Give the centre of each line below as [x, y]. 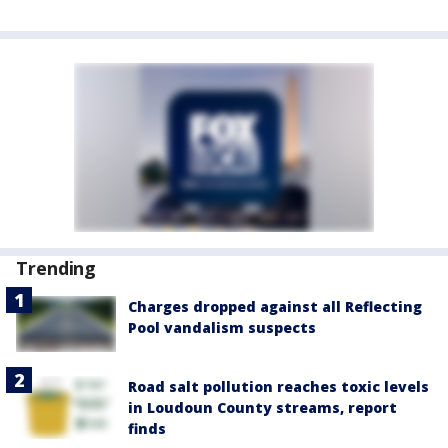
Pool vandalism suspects [222, 327]
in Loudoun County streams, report [262, 408]
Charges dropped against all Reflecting [275, 306]
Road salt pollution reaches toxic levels [278, 387]
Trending [56, 267]
